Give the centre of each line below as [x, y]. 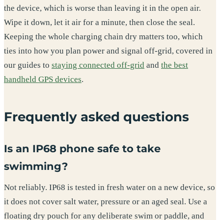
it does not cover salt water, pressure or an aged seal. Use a [106, 202]
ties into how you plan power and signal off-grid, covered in [108, 51]
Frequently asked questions [96, 117]
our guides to [28, 65]
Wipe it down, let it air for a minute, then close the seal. [99, 23]
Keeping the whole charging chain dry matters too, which [103, 37]
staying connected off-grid [98, 65]
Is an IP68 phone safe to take [82, 148]
